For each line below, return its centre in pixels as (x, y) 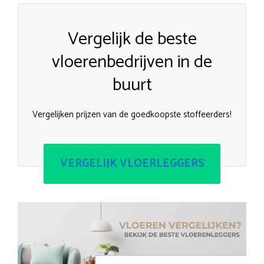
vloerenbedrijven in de (132, 62)
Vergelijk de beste (132, 39)
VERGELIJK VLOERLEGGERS (132, 163)
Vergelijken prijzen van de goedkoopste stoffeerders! (132, 115)
